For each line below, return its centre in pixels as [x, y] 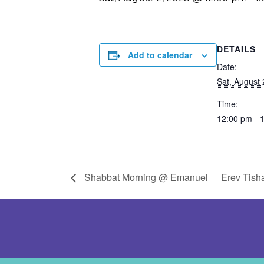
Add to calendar [160, 55]
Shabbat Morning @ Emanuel [145, 177]
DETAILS [236, 49]
